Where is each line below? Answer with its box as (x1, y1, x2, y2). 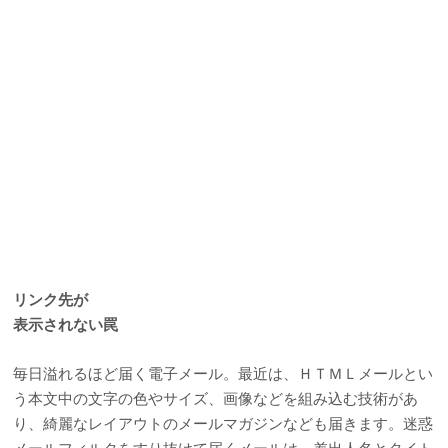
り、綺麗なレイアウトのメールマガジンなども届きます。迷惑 (13, 413, 434, 434)
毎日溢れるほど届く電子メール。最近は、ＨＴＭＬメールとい (13, 363, 434, 384)
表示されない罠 (13, 314, 119, 335)
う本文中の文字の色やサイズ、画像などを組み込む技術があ (13, 388, 419, 409)
